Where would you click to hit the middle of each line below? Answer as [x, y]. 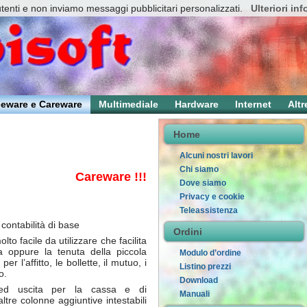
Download [199, 280]
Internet [253, 104]
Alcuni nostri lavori [216, 156]
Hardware [197, 104]
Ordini [188, 232]
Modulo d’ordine [210, 253]
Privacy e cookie [212, 197]
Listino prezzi [205, 267]
